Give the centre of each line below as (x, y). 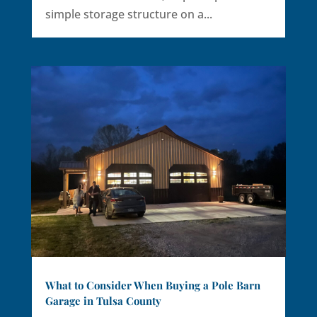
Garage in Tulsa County (103, 301)
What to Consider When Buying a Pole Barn (152, 286)
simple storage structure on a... (128, 14)
